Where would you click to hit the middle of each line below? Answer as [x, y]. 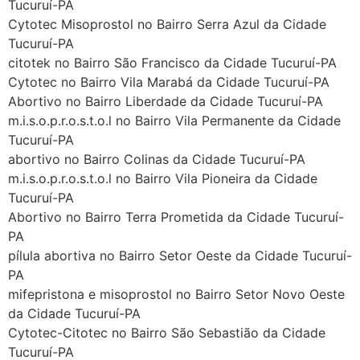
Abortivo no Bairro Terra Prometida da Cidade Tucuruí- [176, 217]
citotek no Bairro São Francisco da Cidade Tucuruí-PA [172, 62]
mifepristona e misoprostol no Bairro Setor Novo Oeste [176, 294]
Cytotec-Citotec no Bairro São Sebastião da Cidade [167, 332]
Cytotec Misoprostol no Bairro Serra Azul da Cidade [167, 24]
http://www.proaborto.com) [207, 252]
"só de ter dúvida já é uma [199, 271]
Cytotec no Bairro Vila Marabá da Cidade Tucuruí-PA [169, 82]
